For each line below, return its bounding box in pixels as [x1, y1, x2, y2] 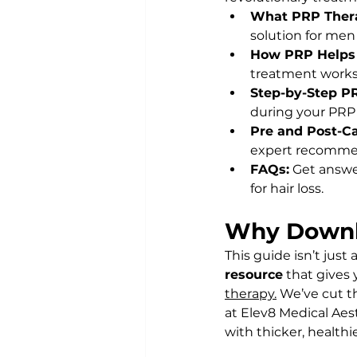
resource [225, 267, 283, 283]
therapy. [225, 286, 277, 302]
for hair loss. [250, 181, 324, 197]
